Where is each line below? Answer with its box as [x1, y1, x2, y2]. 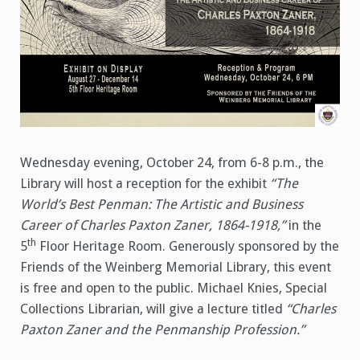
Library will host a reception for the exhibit [20, 176, 270, 192]
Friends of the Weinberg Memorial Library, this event [20, 260, 331, 276]
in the [288, 218, 321, 234]
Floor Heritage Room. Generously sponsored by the [36, 239, 339, 255]
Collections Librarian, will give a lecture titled [20, 301, 286, 317]
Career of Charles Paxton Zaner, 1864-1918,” [20, 218, 288, 234]
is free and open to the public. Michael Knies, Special [20, 280, 327, 297]
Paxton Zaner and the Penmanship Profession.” [20, 322, 305, 338]
